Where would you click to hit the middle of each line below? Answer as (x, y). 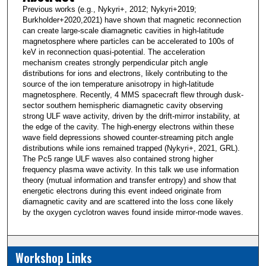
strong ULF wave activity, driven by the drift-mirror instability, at (131, 116)
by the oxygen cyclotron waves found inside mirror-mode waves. (133, 213)
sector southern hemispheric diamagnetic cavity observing (122, 106)
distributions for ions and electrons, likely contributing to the (125, 74)
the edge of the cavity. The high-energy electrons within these (128, 127)
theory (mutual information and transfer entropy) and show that (129, 180)
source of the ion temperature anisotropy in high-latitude (118, 84)
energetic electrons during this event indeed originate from (122, 191)
